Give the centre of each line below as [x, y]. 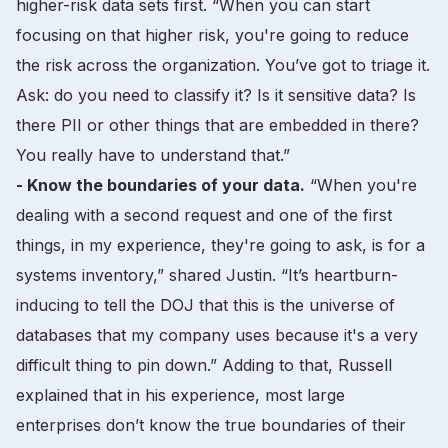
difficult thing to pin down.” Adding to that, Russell [204, 364]
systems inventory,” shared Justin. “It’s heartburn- [207, 274]
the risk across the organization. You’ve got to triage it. [223, 64]
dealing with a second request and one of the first [204, 214]
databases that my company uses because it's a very [217, 334]
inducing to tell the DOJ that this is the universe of [205, 304]
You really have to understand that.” [155, 154]
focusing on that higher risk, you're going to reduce [212, 34]
